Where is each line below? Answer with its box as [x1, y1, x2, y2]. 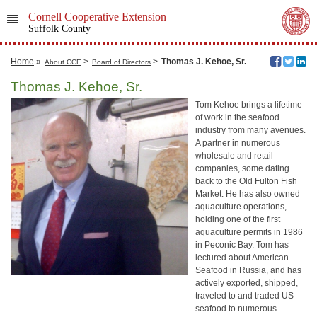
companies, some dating [195, 163, 289, 173]
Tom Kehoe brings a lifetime [195, 100, 302, 110]
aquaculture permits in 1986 [195, 227, 303, 237]
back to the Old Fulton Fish [195, 176, 297, 186]
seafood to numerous [195, 304, 277, 313]
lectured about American [195, 253, 289, 263]
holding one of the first [195, 214, 280, 224]
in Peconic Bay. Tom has [195, 240, 289, 250]
